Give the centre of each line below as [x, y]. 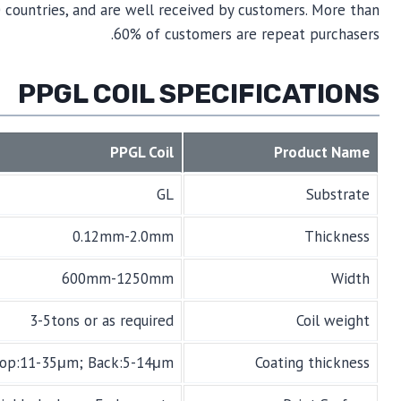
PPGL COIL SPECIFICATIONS [198, 94]
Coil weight [333, 321]
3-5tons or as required [101, 321]
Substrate [337, 195]
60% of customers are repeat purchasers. [246, 34]
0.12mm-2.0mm [123, 237]
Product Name [321, 153]
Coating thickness [312, 363]
